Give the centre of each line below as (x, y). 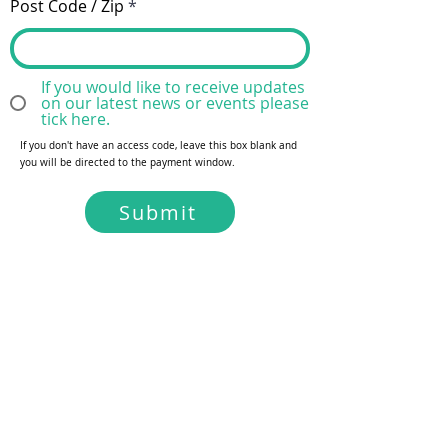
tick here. (75, 119)
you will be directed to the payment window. (127, 162)
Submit (158, 212)
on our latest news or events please (175, 103)
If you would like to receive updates (173, 87)
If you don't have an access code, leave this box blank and (158, 145)
